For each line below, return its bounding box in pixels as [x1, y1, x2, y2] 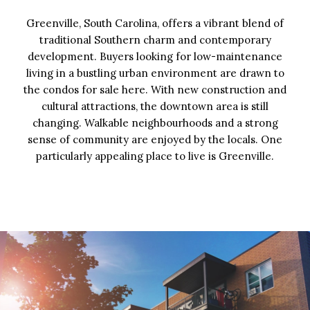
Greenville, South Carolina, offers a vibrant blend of [26, 17, 284, 30]
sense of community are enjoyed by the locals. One [28, 133, 282, 147]
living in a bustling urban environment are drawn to [26, 66, 284, 80]
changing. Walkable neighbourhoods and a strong [32, 116, 278, 130]
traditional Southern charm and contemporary [39, 33, 271, 47]
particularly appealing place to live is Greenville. [36, 149, 274, 163]
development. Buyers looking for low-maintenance [28, 50, 282, 64]
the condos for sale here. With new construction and [24, 83, 286, 97]
